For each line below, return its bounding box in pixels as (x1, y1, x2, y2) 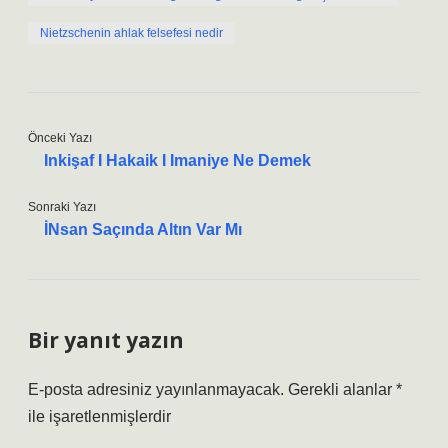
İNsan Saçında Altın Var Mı (44, 221, 242, 238)
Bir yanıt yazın (28, 326, 184, 354)
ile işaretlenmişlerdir (28, 408, 171, 425)
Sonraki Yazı (28, 200, 96, 214)
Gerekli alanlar (288, 381, 396, 398)
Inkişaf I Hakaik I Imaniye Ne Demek (44, 152, 311, 169)
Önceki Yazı (28, 131, 92, 145)
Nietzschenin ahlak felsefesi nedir (40, 26, 223, 40)
